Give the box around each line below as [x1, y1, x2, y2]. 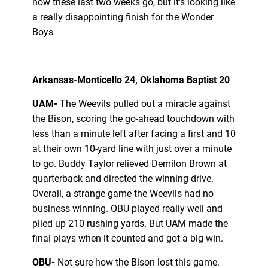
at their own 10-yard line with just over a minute [32, 142, 232, 154]
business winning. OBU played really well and [32, 202, 223, 214]
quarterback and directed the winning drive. [32, 172, 214, 184]
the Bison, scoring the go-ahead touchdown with [32, 112, 234, 124]
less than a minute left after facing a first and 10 [32, 127, 236, 139]
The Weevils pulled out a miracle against [59, 98, 230, 109]
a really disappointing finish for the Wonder [32, 11, 214, 23]
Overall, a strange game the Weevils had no [32, 187, 214, 199]
